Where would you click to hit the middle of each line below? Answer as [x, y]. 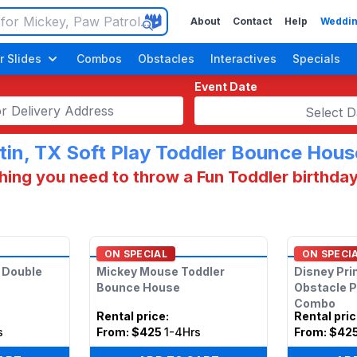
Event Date [226, 86]
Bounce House [138, 287]
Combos [99, 59]
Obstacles [166, 59]
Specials [316, 59]
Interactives [243, 59]
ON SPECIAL [135, 254]
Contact [252, 21]
